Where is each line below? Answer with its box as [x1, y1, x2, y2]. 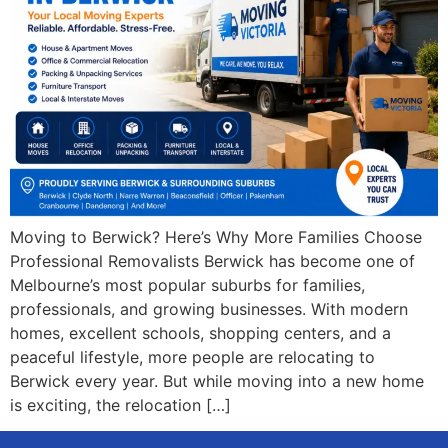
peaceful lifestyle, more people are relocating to [10, 346, 375, 367]
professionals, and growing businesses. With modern [10, 298, 408, 319]
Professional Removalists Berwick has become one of [10, 250, 415, 271]
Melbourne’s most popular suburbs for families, [10, 274, 365, 295]
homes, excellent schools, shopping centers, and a [10, 322, 391, 343]
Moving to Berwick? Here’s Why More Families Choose [10, 226, 422, 247]
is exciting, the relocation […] [10, 394, 231, 415]
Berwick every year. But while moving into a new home [10, 370, 424, 391]
